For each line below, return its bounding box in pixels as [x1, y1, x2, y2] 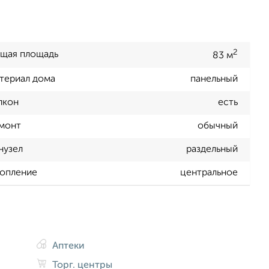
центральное [180, 168, 238, 178]
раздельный [186, 145, 238, 155]
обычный [198, 121, 238, 131]
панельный [190, 74, 238, 85]
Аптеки [50, 241, 85, 251]
